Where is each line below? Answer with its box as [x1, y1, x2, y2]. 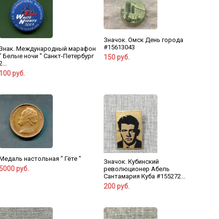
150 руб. [103, 53, 130, 62]
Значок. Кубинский [103, 158, 159, 166]
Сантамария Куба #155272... [103, 173, 185, 180]
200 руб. [103, 182, 130, 191]
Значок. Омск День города [103, 36, 183, 44]
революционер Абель [103, 165, 170, 173]
